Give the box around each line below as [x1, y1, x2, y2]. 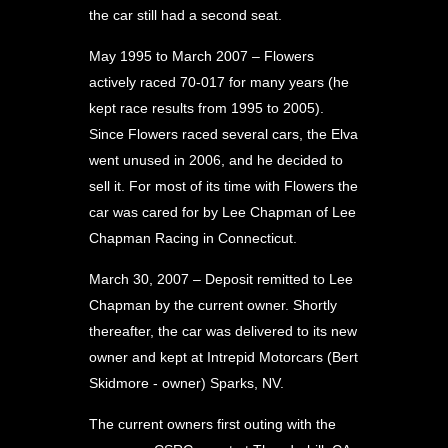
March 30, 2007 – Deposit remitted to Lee [89, 271, 353, 287]
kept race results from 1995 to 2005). [89, 100, 324, 116]
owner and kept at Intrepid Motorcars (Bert [89, 349, 358, 365]
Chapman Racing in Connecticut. [89, 230, 297, 246]
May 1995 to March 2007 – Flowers [89, 48, 314, 64]
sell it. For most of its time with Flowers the [89, 178, 358, 194]
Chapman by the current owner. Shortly [89, 297, 337, 313]
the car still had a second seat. [89, 7, 282, 23]
